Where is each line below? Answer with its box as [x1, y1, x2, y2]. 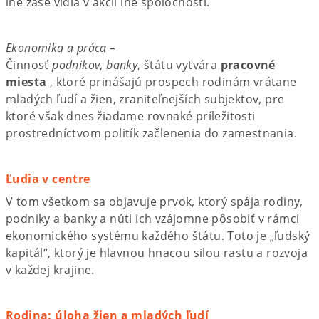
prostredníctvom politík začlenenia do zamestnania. [6, 125, 297, 141]
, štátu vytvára [137, 56, 221, 73]
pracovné [220, 56, 276, 73]
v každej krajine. [6, 261, 95, 278]
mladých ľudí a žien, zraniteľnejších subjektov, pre [6, 90, 285, 107]
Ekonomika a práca [6, 39, 107, 56]
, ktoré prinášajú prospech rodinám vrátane [46, 73, 297, 90]
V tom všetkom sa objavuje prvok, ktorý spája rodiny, [6, 193, 303, 209]
